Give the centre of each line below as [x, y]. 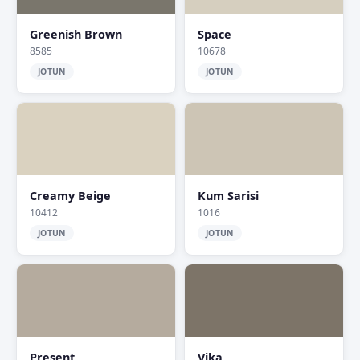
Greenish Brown [76, 34]
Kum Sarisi [228, 196]
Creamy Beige [70, 196]
